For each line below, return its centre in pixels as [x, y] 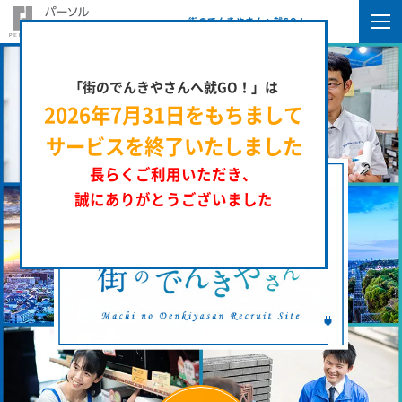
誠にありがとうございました [174, 200]
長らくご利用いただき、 [174, 175]
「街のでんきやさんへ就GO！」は [174, 88]
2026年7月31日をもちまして [174, 116]
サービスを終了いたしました [174, 147]
